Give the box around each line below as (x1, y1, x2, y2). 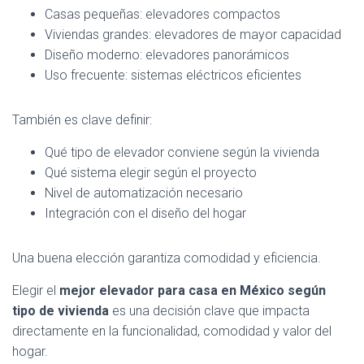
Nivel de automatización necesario (45, 185, 243, 201)
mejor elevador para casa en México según (59, 283, 326, 298)
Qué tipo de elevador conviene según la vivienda (45, 145, 319, 160)
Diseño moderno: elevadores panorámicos (45, 47, 289, 63)
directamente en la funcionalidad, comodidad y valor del (12, 323, 331, 339)
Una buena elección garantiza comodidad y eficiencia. (12, 250, 321, 266)
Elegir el (12, 283, 59, 298)
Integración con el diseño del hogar (45, 206, 246, 221)
